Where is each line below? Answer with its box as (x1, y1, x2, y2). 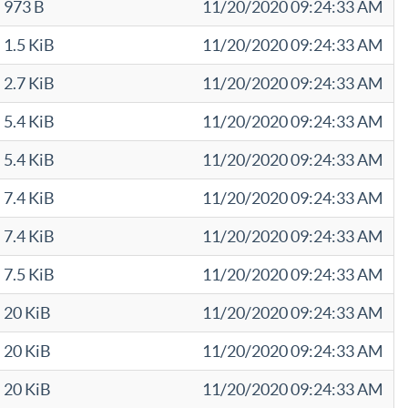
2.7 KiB (4, 74, 55, 93)
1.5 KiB (4, 36, 55, 55)
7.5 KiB (4, 265, 55, 284)
